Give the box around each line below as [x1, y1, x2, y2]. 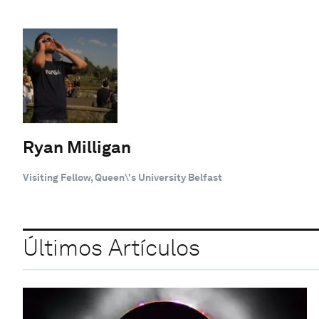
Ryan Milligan [23, 136, 131, 157]
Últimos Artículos [23, 234, 200, 262]
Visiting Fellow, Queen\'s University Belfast [23, 171, 222, 183]
